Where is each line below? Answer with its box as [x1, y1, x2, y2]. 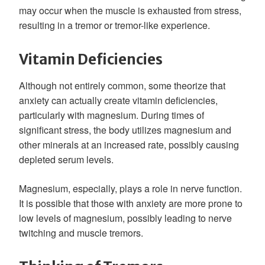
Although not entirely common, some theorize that [19, 79, 225, 93]
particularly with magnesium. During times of [19, 108, 204, 122]
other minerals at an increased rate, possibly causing [19, 138, 239, 152]
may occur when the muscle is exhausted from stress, [19, 4, 241, 18]
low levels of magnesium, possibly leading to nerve [19, 211, 232, 225]
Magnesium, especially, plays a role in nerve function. [19, 182, 242, 196]
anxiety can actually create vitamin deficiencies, [19, 93, 218, 108]
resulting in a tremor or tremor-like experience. [19, 18, 210, 33]
